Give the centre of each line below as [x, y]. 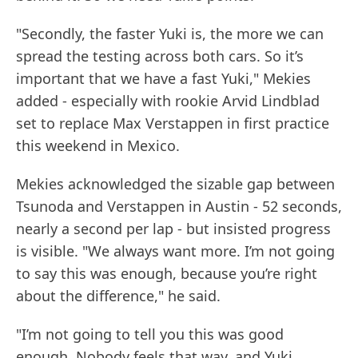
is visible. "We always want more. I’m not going [175, 251]
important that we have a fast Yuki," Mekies [163, 79]
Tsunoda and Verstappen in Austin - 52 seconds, [179, 207]
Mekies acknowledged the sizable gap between [175, 184]
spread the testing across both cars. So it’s [160, 56]
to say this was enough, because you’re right [167, 274]
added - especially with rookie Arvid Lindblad [168, 101]
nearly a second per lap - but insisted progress [173, 229]
